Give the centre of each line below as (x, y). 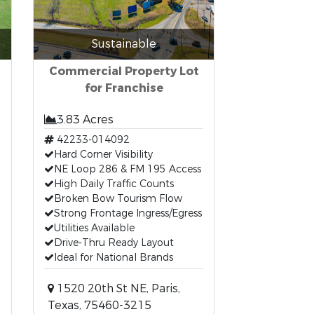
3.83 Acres (86, 120)
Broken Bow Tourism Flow (118, 199)
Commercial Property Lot (124, 71)
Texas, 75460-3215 (100, 305)
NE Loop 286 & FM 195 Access (128, 169)
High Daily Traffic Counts (114, 184)
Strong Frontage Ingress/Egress (128, 213)
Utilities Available (95, 228)
